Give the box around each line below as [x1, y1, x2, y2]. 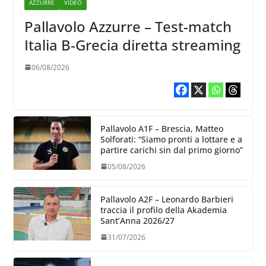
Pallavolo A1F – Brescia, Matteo [100, 122, 223, 134]
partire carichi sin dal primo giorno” [100, 144, 243, 156]
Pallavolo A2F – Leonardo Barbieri [100, 193, 233, 205]
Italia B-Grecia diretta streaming [24, 34, 240, 55]
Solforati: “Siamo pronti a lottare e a [100, 133, 242, 145]
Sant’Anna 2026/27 [100, 214, 175, 226]
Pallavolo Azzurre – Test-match [24, 16, 232, 36]
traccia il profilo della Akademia [100, 204, 227, 216]
